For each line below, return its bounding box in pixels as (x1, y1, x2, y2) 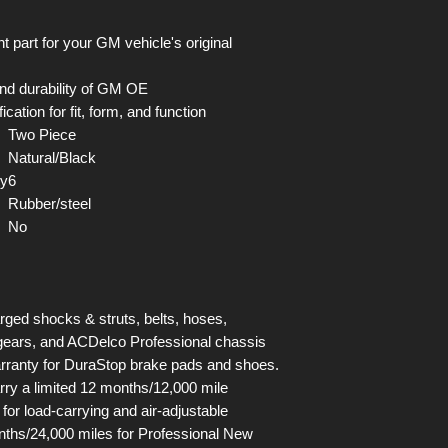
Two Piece (8, 126, 76, 144)
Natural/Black (8, 149, 96, 167)
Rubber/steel (8, 195, 91, 213)
